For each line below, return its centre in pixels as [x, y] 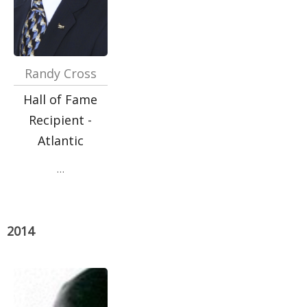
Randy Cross [60, 73]
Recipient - [61, 120]
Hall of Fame [61, 99]
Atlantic [60, 140]
